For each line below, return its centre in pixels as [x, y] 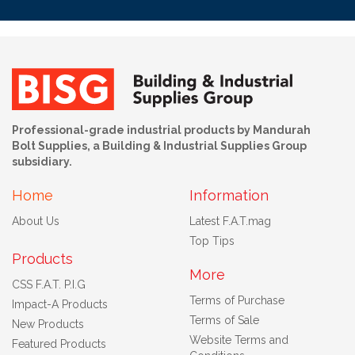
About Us [36, 221]
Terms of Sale [224, 320]
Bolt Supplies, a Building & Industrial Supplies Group [159, 145]
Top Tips [212, 240]
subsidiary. [42, 161]
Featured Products [59, 344]
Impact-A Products [60, 304]
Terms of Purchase [237, 300]
